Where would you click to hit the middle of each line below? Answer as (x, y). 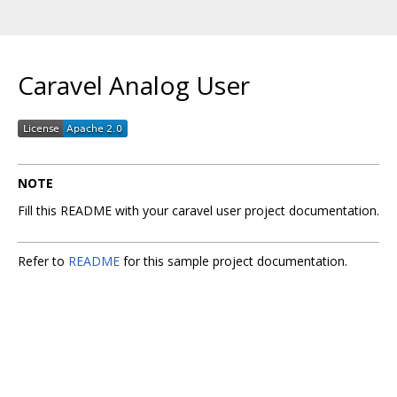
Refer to (43, 261)
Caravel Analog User (134, 85)
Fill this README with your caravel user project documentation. (198, 210)
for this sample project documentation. (234, 261)
